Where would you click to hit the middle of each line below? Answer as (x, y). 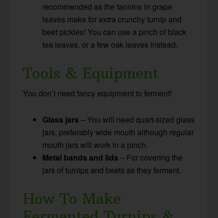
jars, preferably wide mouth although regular (118, 132)
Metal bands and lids (81, 157)
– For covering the (151, 157)
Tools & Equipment (91, 73)
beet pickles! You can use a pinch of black (115, 32)
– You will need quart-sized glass (137, 119)
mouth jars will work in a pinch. (95, 145)
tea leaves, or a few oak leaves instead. (110, 44)
